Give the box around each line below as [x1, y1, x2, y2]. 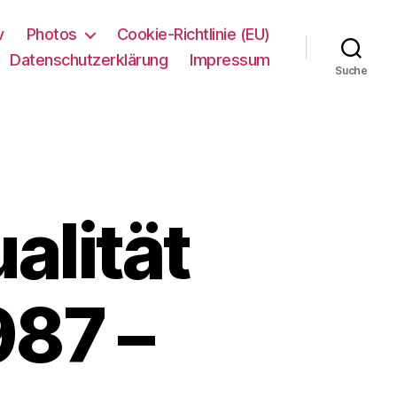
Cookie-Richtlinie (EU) [116, 25, 270, 43]
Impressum [190, 51, 270, 69]
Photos [26, 25, 77, 43]
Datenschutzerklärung [10, 51, 168, 69]
